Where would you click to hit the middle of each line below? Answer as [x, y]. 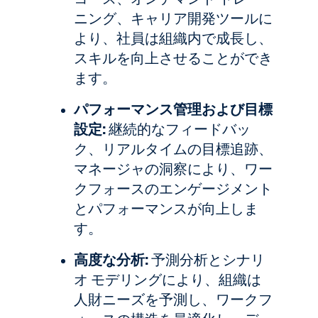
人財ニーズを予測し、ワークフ [173, 300]
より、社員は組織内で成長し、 [173, 38]
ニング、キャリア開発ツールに [173, 18]
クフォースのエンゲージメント [173, 189]
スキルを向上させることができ [173, 58]
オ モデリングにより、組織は [168, 280]
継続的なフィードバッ [178, 129]
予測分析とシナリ [207, 260]
